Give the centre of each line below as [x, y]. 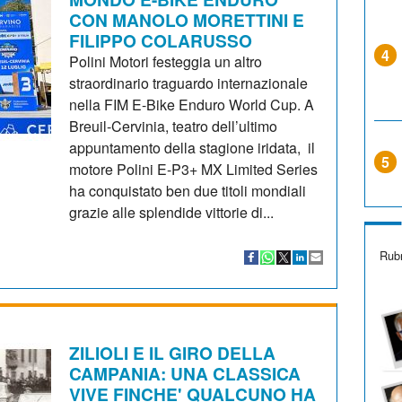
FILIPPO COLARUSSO [161, 40]
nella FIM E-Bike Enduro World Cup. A [192, 104]
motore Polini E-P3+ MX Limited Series [194, 169]
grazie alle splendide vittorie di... [172, 212]
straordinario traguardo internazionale [189, 83]
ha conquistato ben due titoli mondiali [188, 190]
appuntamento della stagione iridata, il [192, 147]
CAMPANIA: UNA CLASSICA [185, 373]
